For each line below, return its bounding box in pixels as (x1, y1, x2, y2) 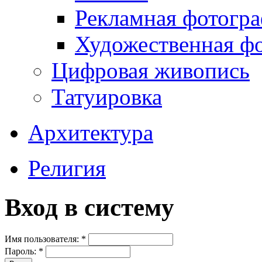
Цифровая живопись (51, 58, 250, 84)
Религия (28, 156, 106, 181)
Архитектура (28, 120, 153, 146)
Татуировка (51, 84, 162, 110)
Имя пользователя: (5, 233, 81, 244)
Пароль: (5, 246, 39, 256)
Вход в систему (5, 194, 174, 222)
